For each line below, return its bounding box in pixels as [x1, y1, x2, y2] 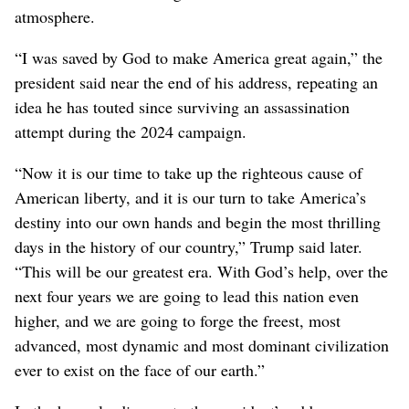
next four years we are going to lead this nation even [15, 284, 359, 307]
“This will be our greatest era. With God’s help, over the [15, 259, 388, 282]
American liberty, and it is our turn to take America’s [15, 185, 366, 208]
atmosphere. [15, 5, 95, 27]
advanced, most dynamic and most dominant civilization [15, 333, 389, 356]
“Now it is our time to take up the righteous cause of [15, 161, 362, 184]
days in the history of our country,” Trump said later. [15, 235, 362, 257]
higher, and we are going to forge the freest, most [15, 309, 341, 331]
